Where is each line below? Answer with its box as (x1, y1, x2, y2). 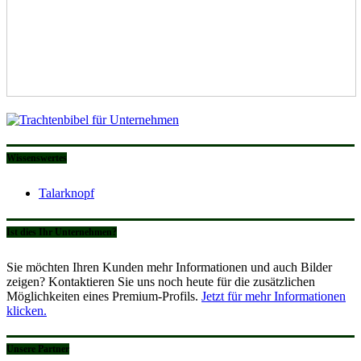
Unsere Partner (6, 343, 69, 355)
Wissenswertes (6, 152, 67, 164)
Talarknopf (39, 186, 94, 201)
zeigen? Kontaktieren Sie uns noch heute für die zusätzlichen (6, 274, 315, 288)
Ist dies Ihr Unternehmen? (6, 226, 117, 238)
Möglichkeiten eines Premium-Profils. (6, 288, 201, 303)
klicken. (6, 303, 47, 317)
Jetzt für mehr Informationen (201, 288, 346, 303)
